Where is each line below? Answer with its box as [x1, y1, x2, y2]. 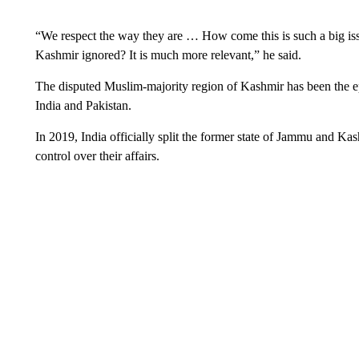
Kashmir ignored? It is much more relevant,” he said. [34, 48, 301, 62]
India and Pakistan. [34, 99, 131, 112]
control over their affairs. [34, 149, 159, 163]
